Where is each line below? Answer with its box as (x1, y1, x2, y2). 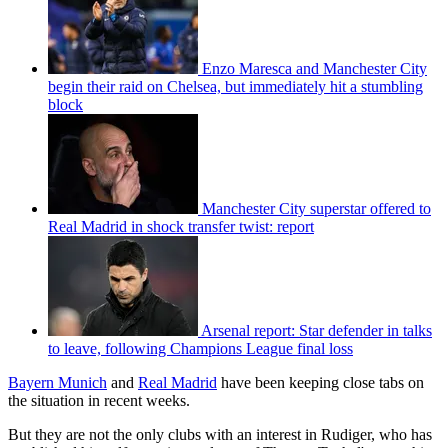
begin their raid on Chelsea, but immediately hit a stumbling (48, 78, 423, 96)
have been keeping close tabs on (217, 374, 424, 392)
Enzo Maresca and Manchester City (202, 60, 427, 78)
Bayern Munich (8, 374, 107, 392)
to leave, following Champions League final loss (48, 340, 353, 358)
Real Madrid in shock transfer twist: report (48, 218, 314, 236)
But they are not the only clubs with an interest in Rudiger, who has (8, 426, 432, 444)
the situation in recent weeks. (8, 392, 190, 410)
